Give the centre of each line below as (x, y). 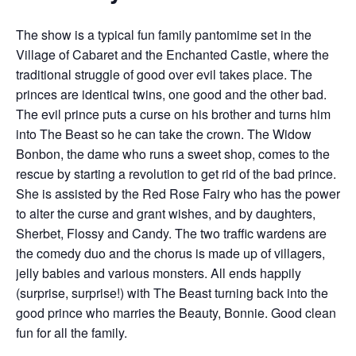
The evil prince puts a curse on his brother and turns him (173, 114)
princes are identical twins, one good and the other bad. (171, 94)
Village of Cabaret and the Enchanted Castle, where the (172, 54)
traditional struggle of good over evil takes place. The (164, 74)
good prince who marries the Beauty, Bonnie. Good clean (176, 312)
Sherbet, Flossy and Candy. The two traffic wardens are (171, 233)
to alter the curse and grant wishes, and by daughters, (166, 213)
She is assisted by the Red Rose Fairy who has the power (178, 193)
